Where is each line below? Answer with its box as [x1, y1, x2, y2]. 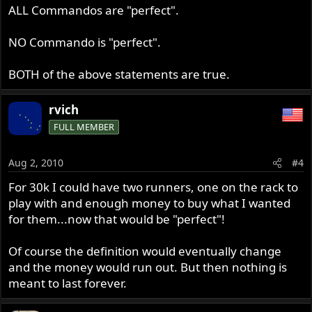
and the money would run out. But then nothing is [8, 258, 288, 275]
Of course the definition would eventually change [8, 242, 282, 259]
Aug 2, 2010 [8, 155, 64, 169]
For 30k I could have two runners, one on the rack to [8, 178, 299, 195]
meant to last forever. [8, 274, 127, 291]
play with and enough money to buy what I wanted [8, 194, 291, 211]
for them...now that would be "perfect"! [8, 210, 226, 227]
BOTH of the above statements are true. [8, 66, 231, 83]
